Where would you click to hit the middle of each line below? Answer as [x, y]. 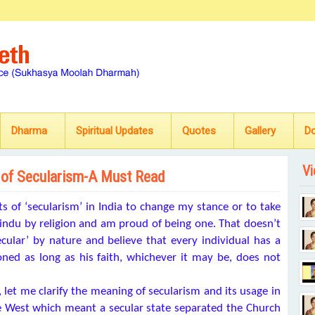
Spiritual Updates [115, 131]
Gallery [260, 131]
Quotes [199, 131]
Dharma [29, 131]
